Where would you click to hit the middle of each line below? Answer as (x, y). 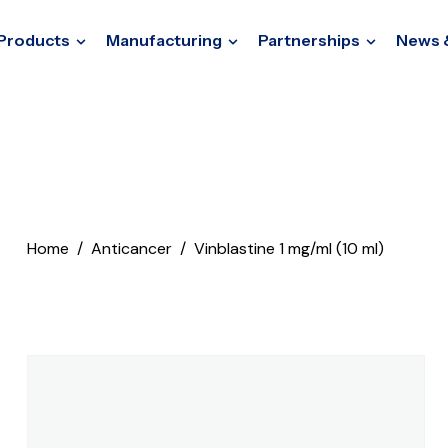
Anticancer (131, 249)
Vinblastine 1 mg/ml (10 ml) (288, 249)
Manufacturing (164, 40)
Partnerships (309, 40)
